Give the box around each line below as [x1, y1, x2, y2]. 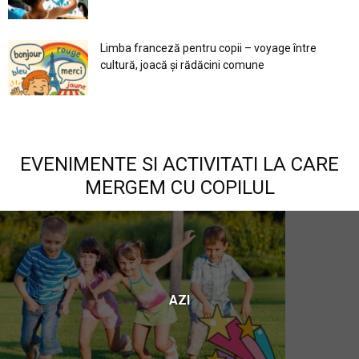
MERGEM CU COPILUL [84, 176, 275, 200]
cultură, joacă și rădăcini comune [100, 58, 264, 72]
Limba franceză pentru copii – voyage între [100, 42, 317, 55]
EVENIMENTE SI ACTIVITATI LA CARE [20, 153, 339, 176]
